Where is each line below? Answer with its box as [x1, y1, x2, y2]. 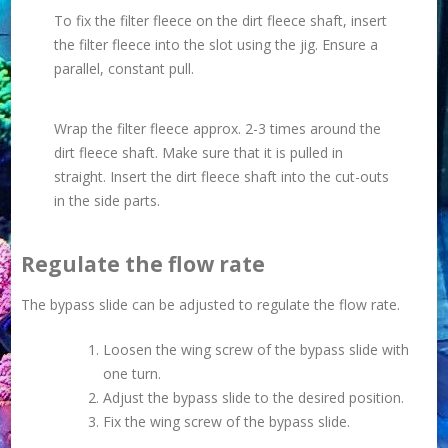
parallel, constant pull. [53, 59, 194, 79]
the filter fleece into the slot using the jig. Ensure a [53, 35, 378, 55]
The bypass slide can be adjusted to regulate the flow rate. [21, 295, 401, 315]
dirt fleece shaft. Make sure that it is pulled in [53, 143, 343, 163]
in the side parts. [53, 191, 160, 211]
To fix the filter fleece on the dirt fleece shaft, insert [53, 11, 387, 31]
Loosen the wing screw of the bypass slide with [103, 340, 410, 360]
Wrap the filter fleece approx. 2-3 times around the [53, 119, 381, 139]
